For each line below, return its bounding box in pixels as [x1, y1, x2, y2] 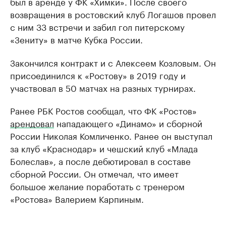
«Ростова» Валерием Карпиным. [10, 192, 144, 205]
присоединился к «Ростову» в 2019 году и [10, 68, 186, 81]
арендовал [10, 116, 54, 129]
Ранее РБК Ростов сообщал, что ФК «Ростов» [10, 103, 197, 117]
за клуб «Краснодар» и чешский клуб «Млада [10, 141, 198, 154]
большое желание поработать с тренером [10, 179, 185, 192]
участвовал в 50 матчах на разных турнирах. [10, 81, 196, 94]
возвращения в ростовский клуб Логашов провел [10, 7, 216, 20]
